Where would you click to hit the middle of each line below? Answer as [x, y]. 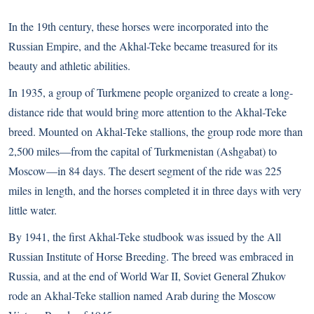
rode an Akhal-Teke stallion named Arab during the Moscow [142, 295]
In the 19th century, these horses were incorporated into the [138, 26]
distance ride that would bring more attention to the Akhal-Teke [148, 111]
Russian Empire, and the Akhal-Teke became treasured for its [143, 46]
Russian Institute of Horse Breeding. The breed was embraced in [151, 256]
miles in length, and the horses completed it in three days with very [155, 190]
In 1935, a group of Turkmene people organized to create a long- [151, 92]
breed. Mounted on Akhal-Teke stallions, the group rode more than [156, 131]
